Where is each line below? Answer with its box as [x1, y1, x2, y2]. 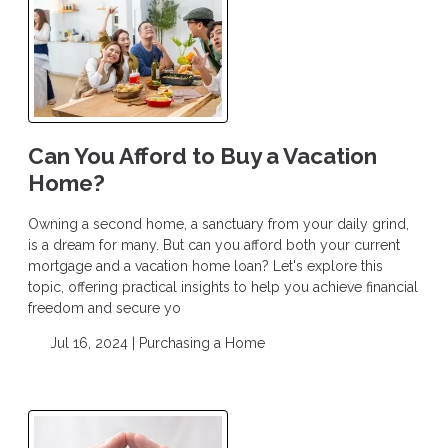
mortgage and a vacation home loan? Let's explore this [28, 257, 383, 274]
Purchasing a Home [138, 334, 265, 351]
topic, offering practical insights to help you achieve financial [28, 278, 418, 295]
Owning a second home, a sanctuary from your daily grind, [28, 215, 409, 232]
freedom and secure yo [28, 299, 181, 316]
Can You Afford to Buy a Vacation [28, 142, 377, 169]
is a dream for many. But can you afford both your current [28, 236, 400, 253]
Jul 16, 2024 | [45, 334, 139, 351]
